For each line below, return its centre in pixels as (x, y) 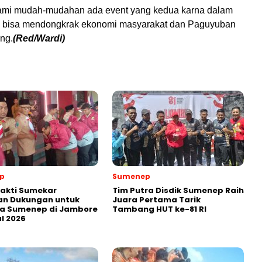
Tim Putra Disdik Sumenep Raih (178, 190)
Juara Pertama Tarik (156, 200)
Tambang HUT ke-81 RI (159, 209)
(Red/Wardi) (39, 38)
